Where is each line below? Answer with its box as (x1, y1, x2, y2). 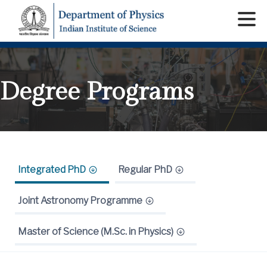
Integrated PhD (18, 164, 86, 176)
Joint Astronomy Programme (18, 195, 142, 207)
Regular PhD (118, 164, 172, 176)
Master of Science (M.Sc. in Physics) (18, 226, 173, 238)
